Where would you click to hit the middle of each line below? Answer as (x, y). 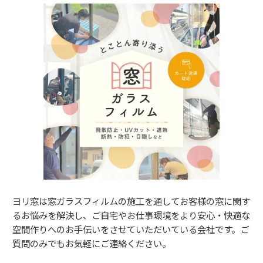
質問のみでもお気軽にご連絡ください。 (92, 243)
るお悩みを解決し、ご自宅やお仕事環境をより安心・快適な (131, 215)
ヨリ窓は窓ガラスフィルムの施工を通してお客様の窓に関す (131, 200)
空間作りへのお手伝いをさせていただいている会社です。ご (131, 229)
